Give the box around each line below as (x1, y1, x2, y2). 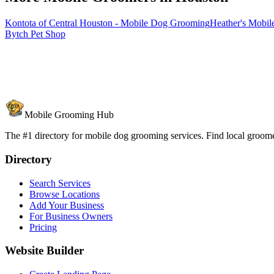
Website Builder (5, 244, 84, 257)
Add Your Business (29, 199, 104, 210)
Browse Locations (29, 188, 100, 199)
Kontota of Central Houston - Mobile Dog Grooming (5, 17, 210, 28)
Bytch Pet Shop (5, 28, 65, 39)
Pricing (29, 221, 57, 232)
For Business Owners (29, 210, 113, 221)
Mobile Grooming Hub (24, 109, 114, 120)
